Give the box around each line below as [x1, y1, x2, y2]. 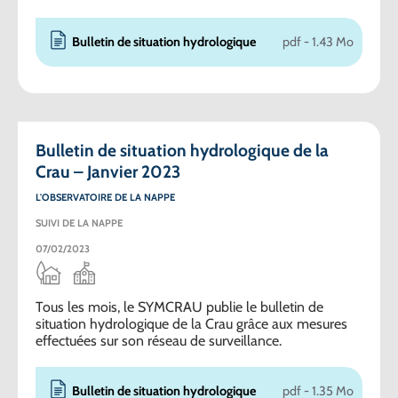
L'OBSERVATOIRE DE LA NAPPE [36, 190, 175, 203]
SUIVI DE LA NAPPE [36, 216, 123, 229]
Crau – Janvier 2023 [36, 160, 180, 182]
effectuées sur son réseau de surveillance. [36, 331, 282, 349]
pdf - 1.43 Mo [283, 34, 354, 51]
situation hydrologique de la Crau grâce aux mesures [36, 314, 347, 332]
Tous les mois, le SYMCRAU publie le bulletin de [36, 298, 323, 315]
